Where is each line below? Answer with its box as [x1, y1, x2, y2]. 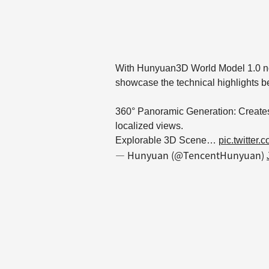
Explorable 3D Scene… [115, 135, 219, 146]
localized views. [115, 121, 183, 131]
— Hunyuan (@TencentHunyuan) [115, 148, 267, 163]
